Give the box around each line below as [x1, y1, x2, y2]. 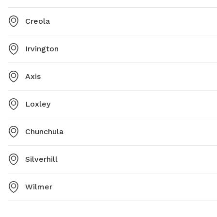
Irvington [25, 44, 59, 54]
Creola [25, 16, 50, 26]
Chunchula [25, 127, 63, 137]
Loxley [25, 99, 50, 109]
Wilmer [25, 182, 52, 192]
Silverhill [25, 155, 58, 164]
